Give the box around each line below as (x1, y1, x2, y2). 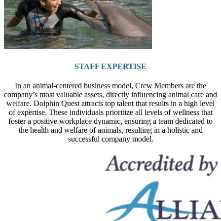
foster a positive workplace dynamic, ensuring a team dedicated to (8, 116, 213, 125)
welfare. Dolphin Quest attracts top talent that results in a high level (6, 99, 215, 108)
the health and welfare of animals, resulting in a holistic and (18, 125, 203, 134)
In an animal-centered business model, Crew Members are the (15, 81, 206, 90)
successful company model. (68, 134, 153, 143)
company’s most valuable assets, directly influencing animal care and (4, 90, 217, 99)
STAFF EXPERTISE (74, 62, 147, 71)
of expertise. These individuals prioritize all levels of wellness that (8, 108, 213, 116)
